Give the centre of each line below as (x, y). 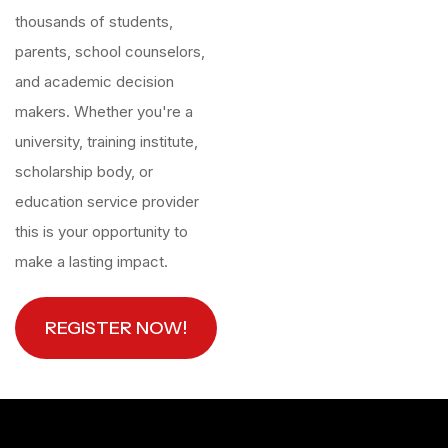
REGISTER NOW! (116, 328)
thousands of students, (94, 21)
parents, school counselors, (110, 51)
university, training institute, (106, 141)
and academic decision (94, 81)
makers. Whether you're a (104, 111)
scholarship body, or (84, 171)
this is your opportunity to (101, 231)
